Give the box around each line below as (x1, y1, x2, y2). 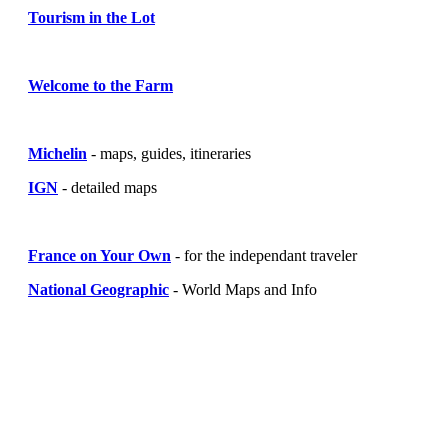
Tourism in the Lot (28, 8, 155, 26)
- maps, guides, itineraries (87, 144, 251, 162)
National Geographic (28, 280, 169, 298)
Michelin (28, 144, 87, 162)
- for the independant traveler (171, 246, 357, 264)
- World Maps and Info (169, 280, 317, 298)
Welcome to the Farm (28, 76, 173, 94)
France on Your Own (28, 246, 171, 264)
